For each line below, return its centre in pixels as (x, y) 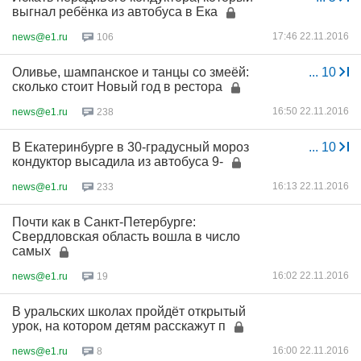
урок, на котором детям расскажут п (119, 326)
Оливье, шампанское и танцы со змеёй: (131, 72)
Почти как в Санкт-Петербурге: (104, 222)
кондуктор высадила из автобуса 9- (118, 162)
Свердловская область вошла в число (126, 237)
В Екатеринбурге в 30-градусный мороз (131, 147)
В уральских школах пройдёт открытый (129, 311)
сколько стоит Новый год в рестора (117, 87)
